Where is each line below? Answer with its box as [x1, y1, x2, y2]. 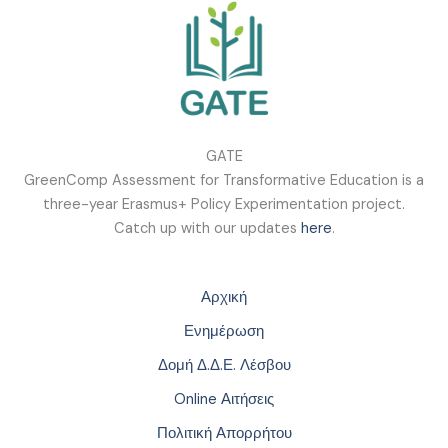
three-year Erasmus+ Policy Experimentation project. [43, 194, 405, 214]
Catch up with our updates [113, 218, 301, 238]
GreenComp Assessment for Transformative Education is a [24, 170, 424, 190]
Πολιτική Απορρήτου [156, 423, 292, 443]
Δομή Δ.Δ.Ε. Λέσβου [157, 355, 291, 375]
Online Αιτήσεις [174, 389, 274, 409]
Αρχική [201, 287, 247, 307]
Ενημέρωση [184, 321, 264, 341]
